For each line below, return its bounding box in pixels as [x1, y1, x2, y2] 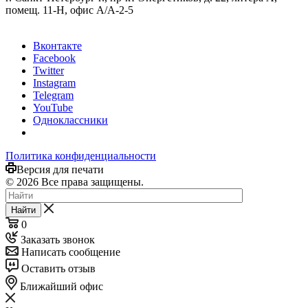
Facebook [33, 52, 76, 64]
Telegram [33, 89, 74, 101]
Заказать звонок [18, 233, 95, 245]
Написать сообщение [19, 245, 120, 258]
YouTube [33, 101, 73, 113]
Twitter [33, 64, 64, 76]
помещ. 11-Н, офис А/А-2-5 [5, 3, 133, 16]
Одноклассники [33, 113, 108, 126]
